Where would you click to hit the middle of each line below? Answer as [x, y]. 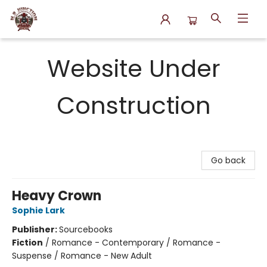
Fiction [27, 243]
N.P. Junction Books [48, 49]
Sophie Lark [38, 210]
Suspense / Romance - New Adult [82, 256]
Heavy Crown [57, 196]
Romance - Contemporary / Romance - [136, 243]
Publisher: [35, 229]
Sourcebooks [86, 229]
